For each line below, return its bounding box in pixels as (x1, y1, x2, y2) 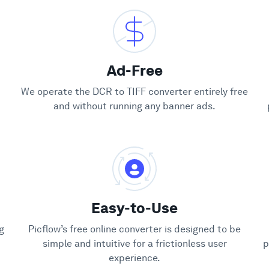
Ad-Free (106, 62, 163, 79)
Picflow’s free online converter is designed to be (28, 223, 241, 235)
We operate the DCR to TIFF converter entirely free (21, 86, 248, 97)
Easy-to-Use (91, 199, 178, 217)
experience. (109, 252, 160, 264)
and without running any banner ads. (53, 100, 216, 112)
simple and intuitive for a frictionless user (42, 238, 227, 249)
